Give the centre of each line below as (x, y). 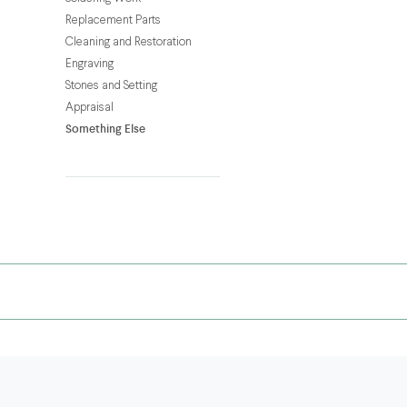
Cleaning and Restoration (129, 42)
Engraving (89, 64)
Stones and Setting (111, 85)
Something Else (105, 128)
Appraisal (89, 107)
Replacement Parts (113, 20)
